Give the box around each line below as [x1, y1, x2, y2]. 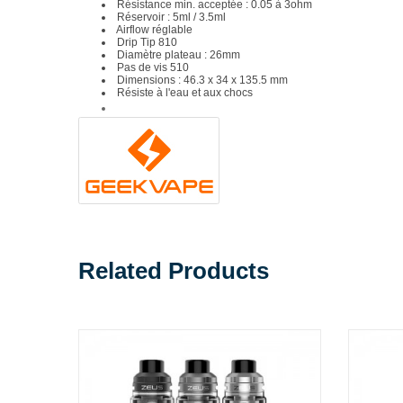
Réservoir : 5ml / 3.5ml [117, 11, 226, 24]
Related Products [78, 257, 269, 285]
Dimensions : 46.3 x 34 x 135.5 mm [117, 74, 288, 87]
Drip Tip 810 [117, 36, 177, 49]
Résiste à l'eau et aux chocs [117, 86, 253, 100]
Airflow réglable [116, 23, 193, 37]
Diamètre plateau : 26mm [117, 49, 240, 62]
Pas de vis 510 [117, 61, 189, 75]
